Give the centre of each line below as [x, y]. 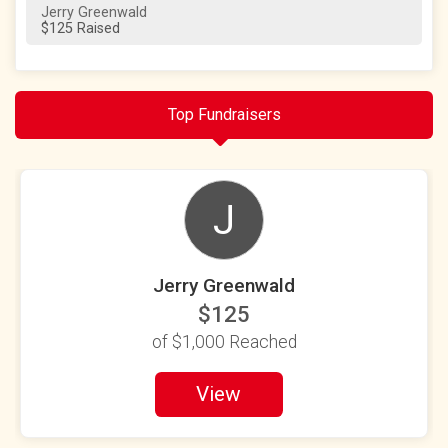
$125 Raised [80, 28]
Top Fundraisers [224, 114]
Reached [260, 341]
